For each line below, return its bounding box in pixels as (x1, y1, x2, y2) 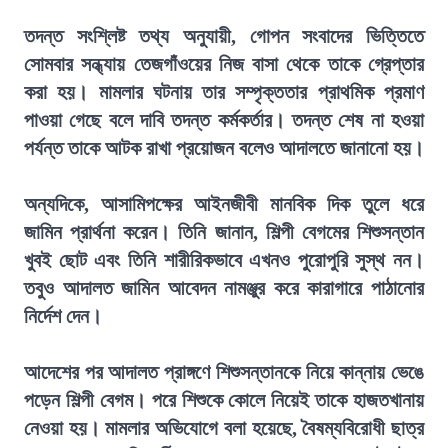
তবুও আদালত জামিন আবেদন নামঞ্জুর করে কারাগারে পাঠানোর (24, 277, 424, 299)
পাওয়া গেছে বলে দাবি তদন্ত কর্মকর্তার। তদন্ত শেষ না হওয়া (24, 109, 424, 131)
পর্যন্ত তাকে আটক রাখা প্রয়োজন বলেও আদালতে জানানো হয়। (24, 137, 424, 159)
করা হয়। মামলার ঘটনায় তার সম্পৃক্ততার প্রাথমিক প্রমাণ (24, 81, 424, 103)
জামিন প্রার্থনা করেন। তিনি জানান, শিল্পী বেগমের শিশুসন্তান (24, 221, 424, 243)
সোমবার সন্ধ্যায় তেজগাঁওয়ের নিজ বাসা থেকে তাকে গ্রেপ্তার (24, 53, 424, 75)
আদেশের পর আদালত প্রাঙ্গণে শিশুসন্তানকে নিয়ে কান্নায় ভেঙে (24, 361, 424, 383)
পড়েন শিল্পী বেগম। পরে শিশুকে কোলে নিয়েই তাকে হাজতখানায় (24, 389, 424, 411)
